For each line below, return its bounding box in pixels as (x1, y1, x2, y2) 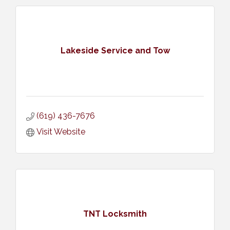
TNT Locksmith (83, 209, 147, 219)
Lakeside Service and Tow (60, 46, 170, 56)
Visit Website (36, 126, 85, 137)
